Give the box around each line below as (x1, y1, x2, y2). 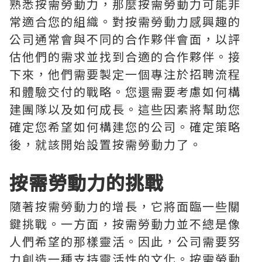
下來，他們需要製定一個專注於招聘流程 (9, 65, 241, 82)
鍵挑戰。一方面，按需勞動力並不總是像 (9, 215, 241, 232)
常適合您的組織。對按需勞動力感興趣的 (9, 13, 241, 30)
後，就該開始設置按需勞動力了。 (9, 136, 202, 153)
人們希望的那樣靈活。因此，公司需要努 (9, 233, 241, 250)
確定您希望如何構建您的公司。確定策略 (9, 118, 241, 135)
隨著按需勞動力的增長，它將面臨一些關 (9, 198, 241, 215)
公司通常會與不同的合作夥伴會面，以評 (9, 30, 241, 47)
